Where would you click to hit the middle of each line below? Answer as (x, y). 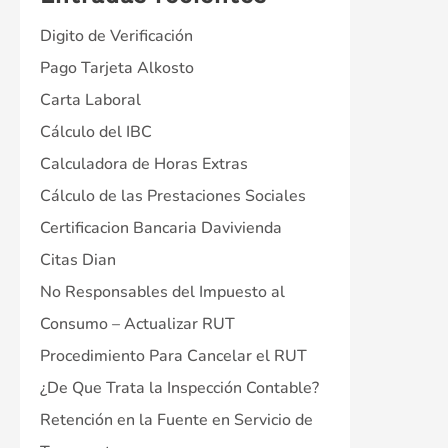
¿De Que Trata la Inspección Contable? (179, 387)
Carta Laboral (90, 99)
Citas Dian (78, 259)
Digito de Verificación (116, 35)
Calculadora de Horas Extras (144, 163)
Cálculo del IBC (96, 131)
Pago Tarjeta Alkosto (117, 67)
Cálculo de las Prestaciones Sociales (173, 195)
